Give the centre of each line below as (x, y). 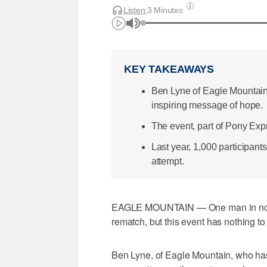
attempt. (167, 161)
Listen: (136, 10)
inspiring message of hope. (207, 105)
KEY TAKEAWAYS (169, 69)
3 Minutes (165, 10)
